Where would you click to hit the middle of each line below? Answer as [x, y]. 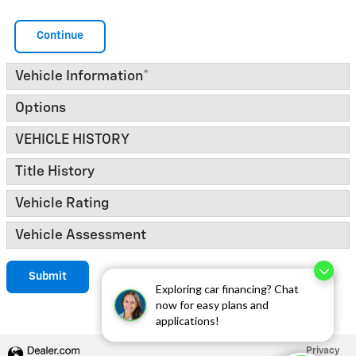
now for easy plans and [212, 305]
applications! [188, 321]
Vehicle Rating [62, 203]
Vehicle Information [79, 76]
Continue [60, 36]
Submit [48, 276]
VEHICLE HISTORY [72, 139]
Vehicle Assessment [81, 235]
